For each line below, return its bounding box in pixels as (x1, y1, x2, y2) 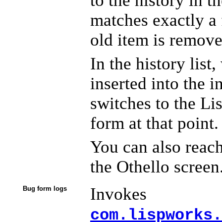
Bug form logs (23, 185, 67, 193)
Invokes (90, 184, 147, 204)
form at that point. (90, 113, 219, 133)
